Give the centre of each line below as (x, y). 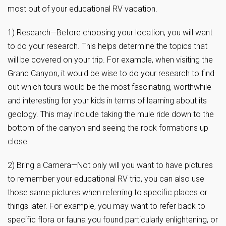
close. (18, 142)
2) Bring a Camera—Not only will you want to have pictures (110, 165)
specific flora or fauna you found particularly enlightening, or (113, 220)
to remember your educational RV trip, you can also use (106, 179)
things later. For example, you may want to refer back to (106, 206)
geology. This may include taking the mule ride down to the (111, 115)
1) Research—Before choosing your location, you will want (110, 33)
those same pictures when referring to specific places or (107, 193)
